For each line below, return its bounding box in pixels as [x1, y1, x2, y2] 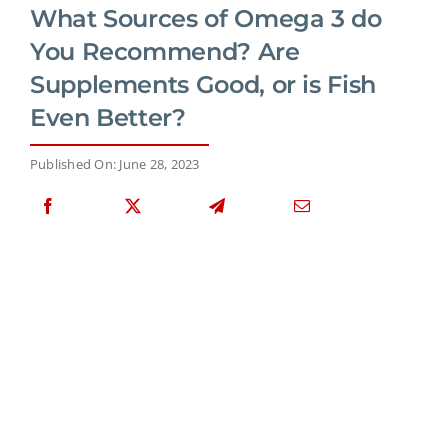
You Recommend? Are [30, 36, 300, 66]
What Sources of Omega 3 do [30, 3, 382, 33]
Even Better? [30, 102, 186, 132]
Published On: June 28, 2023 [30, 154, 200, 173]
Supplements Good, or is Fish [30, 69, 376, 99]
